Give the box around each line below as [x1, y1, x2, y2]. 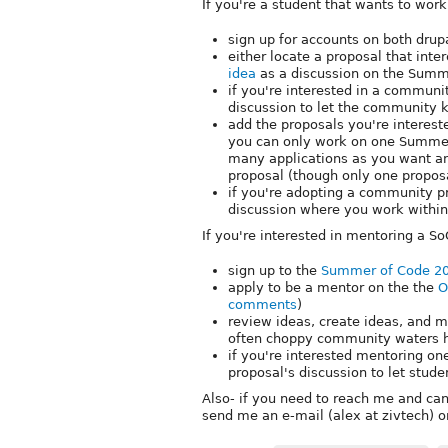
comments [228, 296, 297, 312]
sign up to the [228, 262, 321, 278]
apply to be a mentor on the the [228, 279, 438, 295]
